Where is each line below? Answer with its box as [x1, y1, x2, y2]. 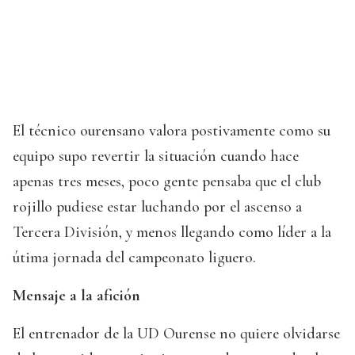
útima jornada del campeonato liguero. [13, 248, 256, 268]
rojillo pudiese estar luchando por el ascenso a [13, 197, 302, 217]
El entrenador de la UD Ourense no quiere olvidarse [13, 324, 340, 344]
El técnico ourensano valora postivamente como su [13, 121, 330, 141]
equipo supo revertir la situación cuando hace [13, 147, 299, 166]
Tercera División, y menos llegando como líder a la [13, 223, 331, 242]
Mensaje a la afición [13, 286, 140, 306]
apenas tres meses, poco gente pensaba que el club [13, 172, 321, 192]
